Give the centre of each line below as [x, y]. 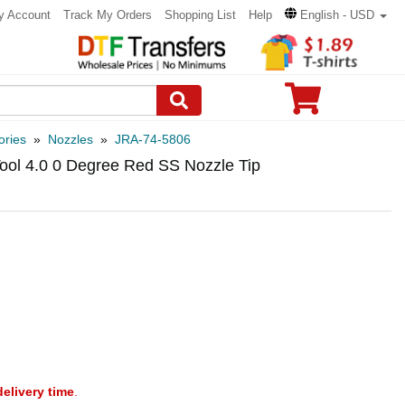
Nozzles [71, 139]
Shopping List [200, 15]
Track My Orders [108, 15]
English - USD [337, 15]
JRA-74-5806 [153, 139]
